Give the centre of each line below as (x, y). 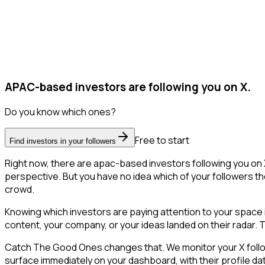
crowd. (20, 190)
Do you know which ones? (60, 112)
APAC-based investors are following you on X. (128, 87)
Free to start (162, 140)
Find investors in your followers (63, 141)
